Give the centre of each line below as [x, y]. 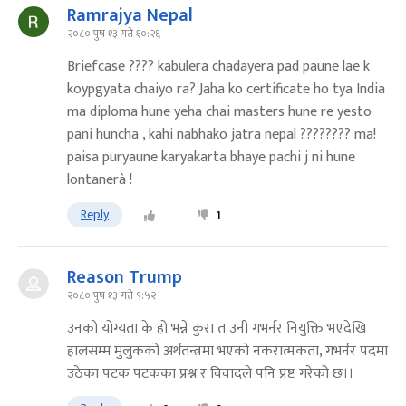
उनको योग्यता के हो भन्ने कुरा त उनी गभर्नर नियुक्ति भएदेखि [217, 329]
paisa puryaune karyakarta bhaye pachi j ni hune [211, 158]
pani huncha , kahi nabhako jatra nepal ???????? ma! [222, 135]
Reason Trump [125, 278]
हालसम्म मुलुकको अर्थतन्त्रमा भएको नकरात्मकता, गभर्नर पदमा [227, 352]
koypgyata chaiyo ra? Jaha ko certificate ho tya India [226, 90]
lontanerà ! [100, 180]
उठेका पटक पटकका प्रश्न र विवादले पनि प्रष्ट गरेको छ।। [210, 374]
